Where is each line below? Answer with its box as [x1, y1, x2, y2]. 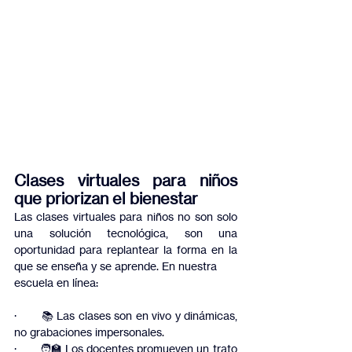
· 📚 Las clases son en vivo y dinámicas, [14, 309, 237, 323]
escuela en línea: [14, 276, 98, 290]
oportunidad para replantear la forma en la [14, 243, 237, 257]
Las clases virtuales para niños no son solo [14, 210, 237, 224]
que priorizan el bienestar [14, 189, 198, 209]
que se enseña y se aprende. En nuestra [14, 259, 217, 273]
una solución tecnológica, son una [14, 226, 237, 240]
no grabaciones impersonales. [14, 325, 164, 339]
